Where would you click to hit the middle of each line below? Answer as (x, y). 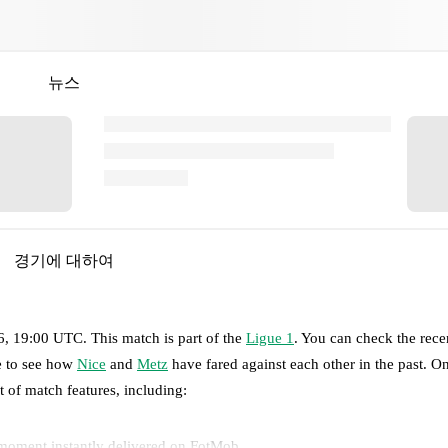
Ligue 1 (270, 337)
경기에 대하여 (64, 261)
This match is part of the (168, 337)
